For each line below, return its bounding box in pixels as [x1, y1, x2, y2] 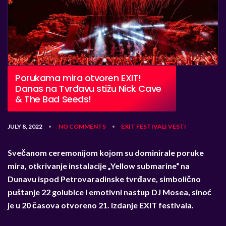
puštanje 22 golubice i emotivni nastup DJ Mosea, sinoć [8, 187, 211, 197]
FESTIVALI [136, 122, 167, 130]
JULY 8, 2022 [8, 122, 42, 130]
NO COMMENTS [59, 122, 106, 130]
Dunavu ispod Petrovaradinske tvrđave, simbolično [8, 174, 201, 184]
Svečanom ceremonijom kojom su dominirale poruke [8, 147, 204, 157]
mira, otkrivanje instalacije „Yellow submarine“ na [8, 160, 190, 171]
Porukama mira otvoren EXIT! [15, 71, 141, 84]
